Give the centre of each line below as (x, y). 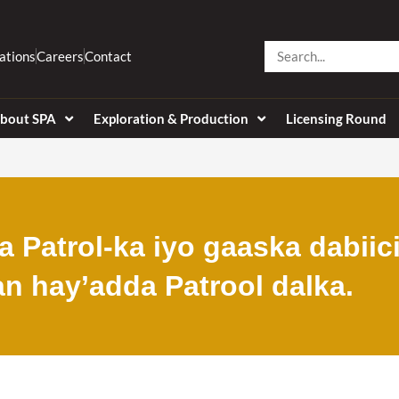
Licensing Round (336, 118)
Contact (108, 56)
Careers (60, 56)
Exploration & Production (171, 118)
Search (285, 50)
